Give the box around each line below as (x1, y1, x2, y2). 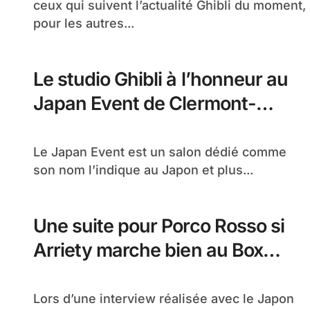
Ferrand (33, 116, 100, 139)
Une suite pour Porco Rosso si (33, 215, 284, 237)
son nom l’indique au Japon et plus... (33, 163, 253, 177)
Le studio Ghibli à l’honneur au (33, 68, 288, 91)
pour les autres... (33, 16, 134, 30)
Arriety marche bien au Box (33, 239, 263, 262)
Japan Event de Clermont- (33, 92, 256, 115)
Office (33, 263, 86, 286)
